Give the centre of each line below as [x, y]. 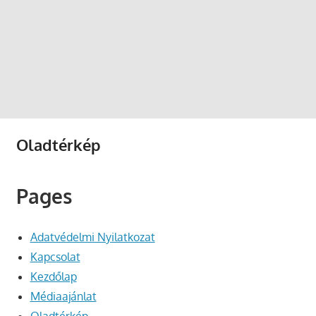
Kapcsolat [55, 257]
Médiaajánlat [63, 297]
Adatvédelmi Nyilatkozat [92, 237]
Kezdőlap [53, 277]
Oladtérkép [58, 145]
